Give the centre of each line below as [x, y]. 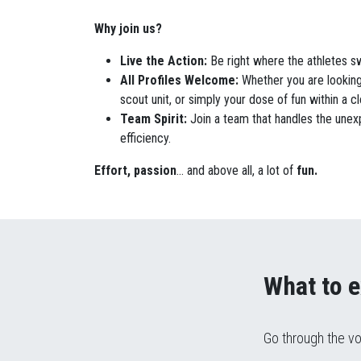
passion [155, 171]
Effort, [112, 171]
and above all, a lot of [240, 171]
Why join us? [128, 29]
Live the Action [162, 61]
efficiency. [145, 139]
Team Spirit [152, 119]
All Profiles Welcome [178, 81]
